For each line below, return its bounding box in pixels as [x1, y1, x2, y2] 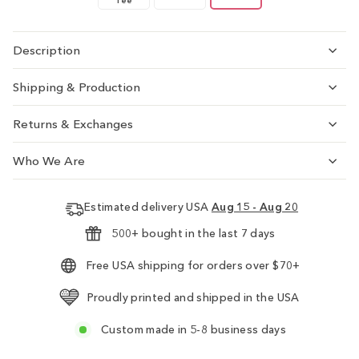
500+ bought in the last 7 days [111, 227, 276, 241]
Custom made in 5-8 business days [100, 323, 287, 337]
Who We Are [13, 153, 85, 169]
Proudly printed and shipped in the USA [87, 291, 300, 305]
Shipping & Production [13, 79, 140, 95]
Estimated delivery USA [83, 200, 212, 215]
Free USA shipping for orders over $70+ [87, 259, 301, 273]
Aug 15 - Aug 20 [211, 200, 299, 215]
